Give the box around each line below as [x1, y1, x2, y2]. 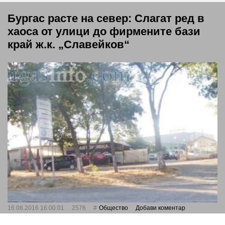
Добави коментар [136, 204, 185, 211]
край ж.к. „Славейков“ [8, 38, 130, 51]
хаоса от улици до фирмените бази [8, 25, 200, 38]
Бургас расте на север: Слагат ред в [8, 12, 204, 25]
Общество [99, 204, 128, 211]
